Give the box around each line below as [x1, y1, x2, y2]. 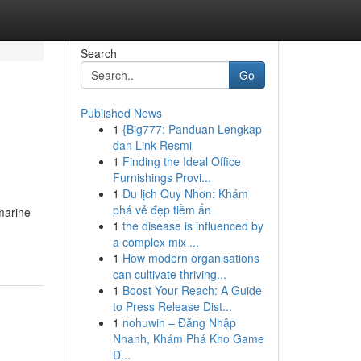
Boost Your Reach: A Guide [122, 282, 262, 298]
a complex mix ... [112, 234, 199, 250]
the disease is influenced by [122, 218, 263, 234]
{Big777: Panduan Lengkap [122, 121, 262, 137]
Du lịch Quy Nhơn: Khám [122, 185, 248, 201]
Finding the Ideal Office [122, 153, 241, 169]
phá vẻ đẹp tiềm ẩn [112, 201, 211, 218]
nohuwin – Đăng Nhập [122, 314, 236, 330]
